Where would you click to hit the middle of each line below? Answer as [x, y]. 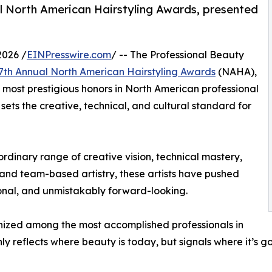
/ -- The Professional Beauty [178, 55]
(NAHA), [236, 72]
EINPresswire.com [69, 55]
